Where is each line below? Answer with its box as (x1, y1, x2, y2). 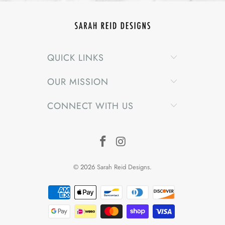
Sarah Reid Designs (97, 162, 150, 172)
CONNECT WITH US (47, 99, 134, 113)
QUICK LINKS (47, 51, 104, 64)
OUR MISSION (47, 75, 108, 88)
